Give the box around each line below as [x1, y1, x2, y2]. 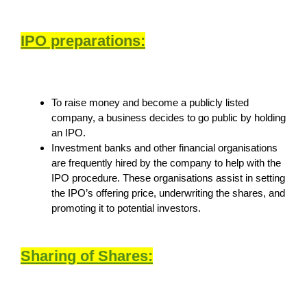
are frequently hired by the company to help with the [51, 156, 281, 169]
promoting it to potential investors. [51, 201, 201, 214]
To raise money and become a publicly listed [51, 96, 249, 108]
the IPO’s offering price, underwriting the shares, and [51, 186, 285, 199]
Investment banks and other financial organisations [51, 141, 278, 153]
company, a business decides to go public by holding [51, 111, 286, 123]
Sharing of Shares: [21, 247, 153, 265]
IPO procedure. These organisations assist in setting [51, 171, 285, 184]
